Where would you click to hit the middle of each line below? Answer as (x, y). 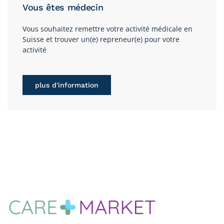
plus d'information (67, 85)
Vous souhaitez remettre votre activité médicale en (107, 28)
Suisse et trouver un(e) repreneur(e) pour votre (101, 39)
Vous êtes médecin (63, 7)
